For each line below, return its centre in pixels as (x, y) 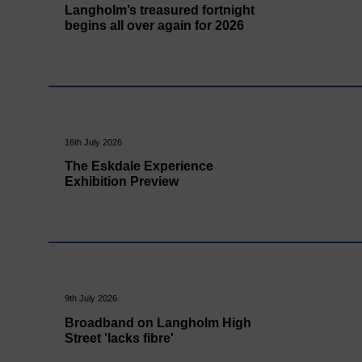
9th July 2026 (91, 299)
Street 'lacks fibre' (120, 338)
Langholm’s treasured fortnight (160, 10)
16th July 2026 (94, 142)
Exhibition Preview (122, 182)
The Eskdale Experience (139, 166)
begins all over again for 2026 (155, 25)
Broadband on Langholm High (158, 322)
